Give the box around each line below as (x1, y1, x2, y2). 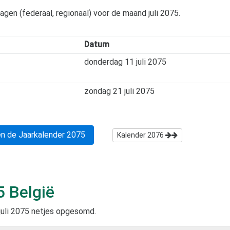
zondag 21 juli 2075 (84, 86, 155, 96)
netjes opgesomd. (29, 206, 96, 216)
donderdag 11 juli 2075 (84, 56, 166, 67)
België (5, 182, 54, 202)
